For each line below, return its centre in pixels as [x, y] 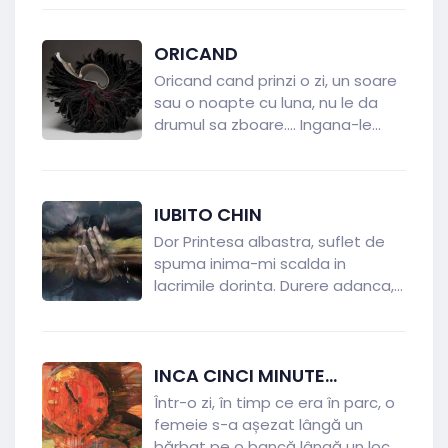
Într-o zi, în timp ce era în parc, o [274, 402]
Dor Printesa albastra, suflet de [269, 241]
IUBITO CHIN [208, 214]
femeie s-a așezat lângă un [258, 424]
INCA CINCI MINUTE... [245, 375]
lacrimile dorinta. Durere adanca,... [278, 285]
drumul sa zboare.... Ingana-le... [267, 124]
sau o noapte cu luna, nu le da [266, 102]
